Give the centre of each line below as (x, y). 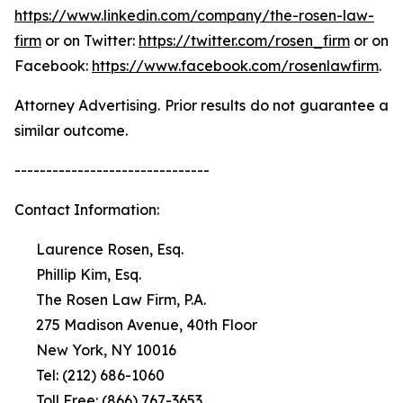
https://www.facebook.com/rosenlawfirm (235, 66)
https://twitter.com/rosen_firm (244, 40)
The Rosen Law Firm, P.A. (110, 300)
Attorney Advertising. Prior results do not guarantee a (201, 105)
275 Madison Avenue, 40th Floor (136, 325)
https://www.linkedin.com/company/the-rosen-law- (194, 15)
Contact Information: (87, 210)
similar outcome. (71, 130)
